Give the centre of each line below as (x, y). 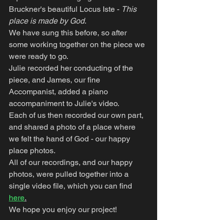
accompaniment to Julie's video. (64, 103)
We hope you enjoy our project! (63, 209)
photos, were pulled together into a (70, 174)
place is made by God (47, 21)
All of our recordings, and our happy (72, 162)
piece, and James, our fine (55, 80)
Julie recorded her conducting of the (72, 68)
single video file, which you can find (71, 186)
